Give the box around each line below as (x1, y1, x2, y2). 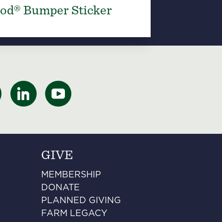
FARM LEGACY (41, 209, 108, 219)
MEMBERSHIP (41, 170, 102, 180)
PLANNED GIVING (41, 196, 121, 206)
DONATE (41, 183, 80, 193)
